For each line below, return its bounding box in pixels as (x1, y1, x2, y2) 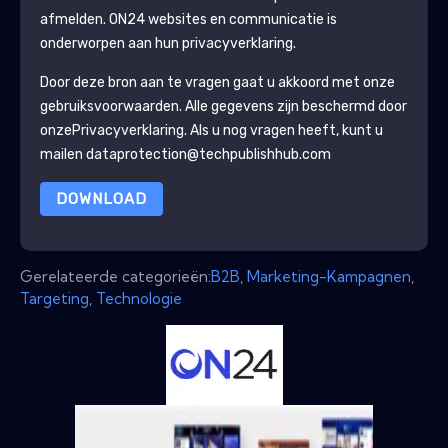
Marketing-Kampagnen (247, 266, 411, 286)
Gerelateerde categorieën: (20, 266, 211, 286)
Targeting (20, 288, 89, 308)
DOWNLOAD (55, 189, 147, 208)
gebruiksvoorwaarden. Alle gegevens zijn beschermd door (39, 97, 407, 115)
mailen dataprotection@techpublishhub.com (39, 145, 331, 163)
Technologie (96, 288, 182, 308)
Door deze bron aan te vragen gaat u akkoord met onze (39, 73, 395, 91)
